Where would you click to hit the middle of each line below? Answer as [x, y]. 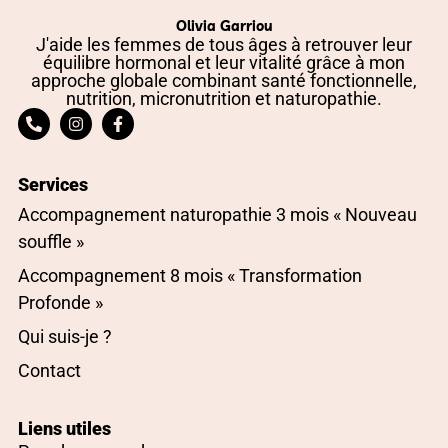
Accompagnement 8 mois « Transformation [190, 275]
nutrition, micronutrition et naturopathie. [224, 98]
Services [53, 184]
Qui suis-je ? [65, 336]
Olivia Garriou [224, 25]
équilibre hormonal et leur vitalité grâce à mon [224, 62]
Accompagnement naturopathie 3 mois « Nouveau [217, 214]
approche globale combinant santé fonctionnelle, [224, 80]
